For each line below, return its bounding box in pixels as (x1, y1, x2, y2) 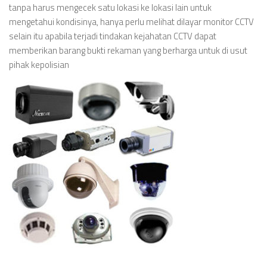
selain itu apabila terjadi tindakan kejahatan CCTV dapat (9, 29, 216, 43)
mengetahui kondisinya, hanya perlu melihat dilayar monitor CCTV (9, 15, 254, 29)
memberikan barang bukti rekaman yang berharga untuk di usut (9, 44, 247, 57)
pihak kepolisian (9, 58, 69, 72)
